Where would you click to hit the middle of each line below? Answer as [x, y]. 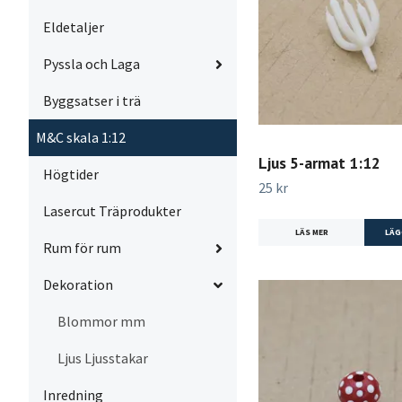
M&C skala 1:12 [81, 137]
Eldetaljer [74, 27]
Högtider [71, 174]
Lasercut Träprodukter [112, 211]
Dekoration [78, 284]
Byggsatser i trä [92, 100]
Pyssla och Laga [92, 64]
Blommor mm [101, 321]
